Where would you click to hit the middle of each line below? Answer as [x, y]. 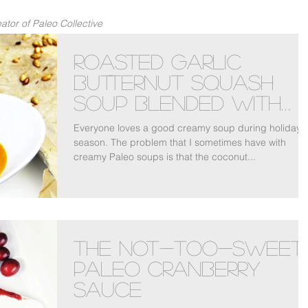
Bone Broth [136, 123]
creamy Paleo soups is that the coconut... [165, 157]
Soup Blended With [177, 102]
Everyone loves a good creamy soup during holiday [187, 128]
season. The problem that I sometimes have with [180, 142]
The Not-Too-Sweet [188, 248]
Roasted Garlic [157, 61]
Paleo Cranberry [167, 268]
